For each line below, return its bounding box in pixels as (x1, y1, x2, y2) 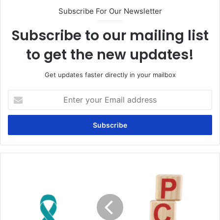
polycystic (7, 174, 38, 182)
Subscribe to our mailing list (11, 26, 209, 46)
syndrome (7, 194, 38, 203)
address (7, 121, 32, 130)
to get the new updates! (26, 45, 194, 65)
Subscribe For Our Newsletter (58, 6, 162, 16)
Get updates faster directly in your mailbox (44, 71, 176, 79)
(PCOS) (7, 205, 29, 213)
